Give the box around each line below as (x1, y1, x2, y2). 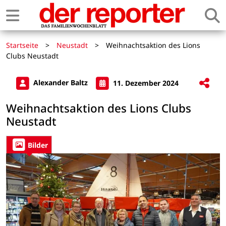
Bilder (28, 140, 48, 150)
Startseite (6, 40, 38, 50)
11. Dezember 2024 (111, 78, 179, 88)
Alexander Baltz (31, 78, 90, 88)
